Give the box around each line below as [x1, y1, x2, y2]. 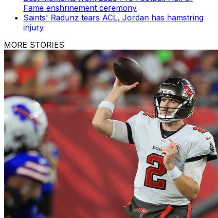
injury [23, 22, 44, 32]
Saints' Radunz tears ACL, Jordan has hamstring [23, 12, 203, 22]
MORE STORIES [4, 39, 64, 50]
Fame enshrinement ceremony [23, 2, 137, 13]
